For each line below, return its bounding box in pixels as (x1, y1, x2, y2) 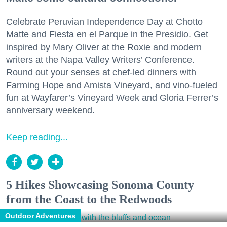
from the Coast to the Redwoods (6, 193, 172, 206)
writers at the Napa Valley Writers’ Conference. (6, 55, 195, 65)
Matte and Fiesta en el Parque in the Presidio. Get (6, 29, 208, 40)
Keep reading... (6, 132, 68, 143)
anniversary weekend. (6, 105, 95, 116)
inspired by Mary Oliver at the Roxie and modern (6, 42, 202, 53)
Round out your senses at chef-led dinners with (6, 67, 196, 78)
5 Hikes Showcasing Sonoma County (6, 178, 194, 192)
